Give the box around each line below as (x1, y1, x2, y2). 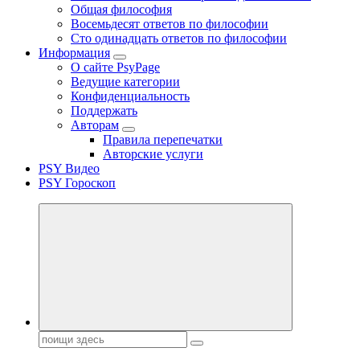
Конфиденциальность (71, 89, 190, 103)
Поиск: (38, 330, 76, 344)
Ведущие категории (71, 75, 180, 88)
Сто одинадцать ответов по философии (71, 31, 287, 45)
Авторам (71, 118, 119, 132)
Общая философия (71, 2, 172, 16)
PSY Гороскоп (39, 176, 116, 190)
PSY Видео (39, 162, 100, 175)
